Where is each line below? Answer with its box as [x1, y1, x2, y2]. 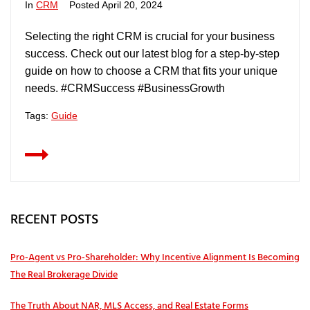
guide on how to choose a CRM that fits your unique [25, 65, 277, 77]
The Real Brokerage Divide [10, 267, 118, 283]
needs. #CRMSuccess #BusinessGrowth [25, 82, 225, 94]
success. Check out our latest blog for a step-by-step [25, 48, 280, 60]
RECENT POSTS [10, 209, 98, 231]
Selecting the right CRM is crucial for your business [25, 30, 275, 42]
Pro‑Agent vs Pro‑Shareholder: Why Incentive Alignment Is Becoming [10, 250, 300, 266]
